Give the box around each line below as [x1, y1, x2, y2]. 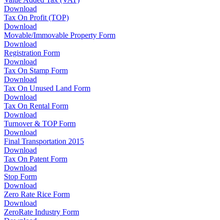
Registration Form [4, 49, 60, 57]
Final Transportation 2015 [4, 137, 84, 146]
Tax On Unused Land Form [4, 84, 90, 93]
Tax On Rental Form [4, 102, 68, 110]
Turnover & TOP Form [4, 119, 76, 128]
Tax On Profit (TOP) [4, 13, 69, 22]
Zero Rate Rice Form [4, 190, 70, 199]
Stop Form [4, 172, 37, 181]
